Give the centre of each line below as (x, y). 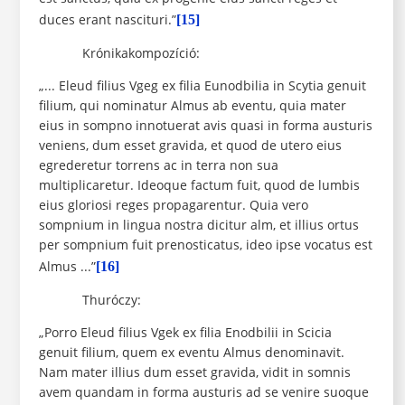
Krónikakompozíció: (119, 53)
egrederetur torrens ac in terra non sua (158, 165)
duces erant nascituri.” (107, 20)
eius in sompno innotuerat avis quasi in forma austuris (205, 126)
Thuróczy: (89, 300)
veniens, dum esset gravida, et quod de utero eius (190, 146)
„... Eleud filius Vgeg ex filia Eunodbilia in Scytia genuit (202, 86)
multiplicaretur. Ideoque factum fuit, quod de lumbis (199, 185)
